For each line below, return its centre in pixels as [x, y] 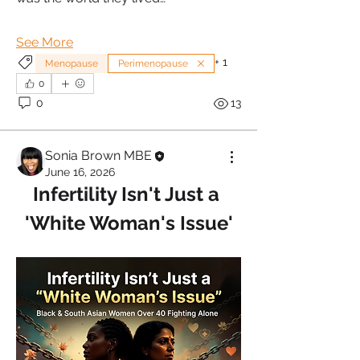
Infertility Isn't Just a [126, 194]
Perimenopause [153, 63]
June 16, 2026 [80, 172]
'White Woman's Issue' [129, 223]
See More [45, 42]
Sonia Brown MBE [98, 155]
